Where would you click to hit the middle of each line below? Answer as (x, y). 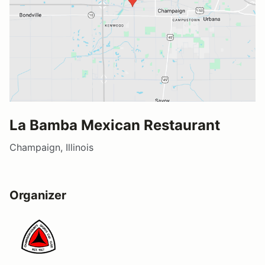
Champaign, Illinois (51, 147)
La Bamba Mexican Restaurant (115, 125)
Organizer (38, 195)
